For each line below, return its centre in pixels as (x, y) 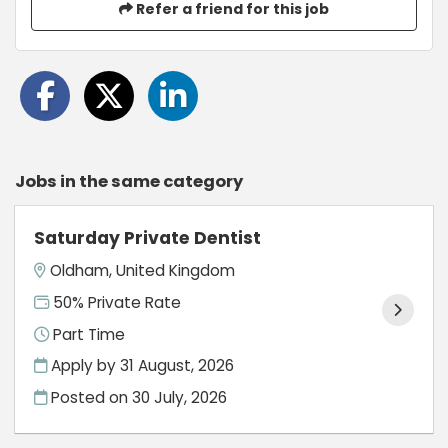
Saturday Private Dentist (148, 237)
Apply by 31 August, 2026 (141, 366)
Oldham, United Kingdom (143, 271)
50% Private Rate (115, 302)
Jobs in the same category (129, 181)
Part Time (87, 334)
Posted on (90, 397)
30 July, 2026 (180, 397)
